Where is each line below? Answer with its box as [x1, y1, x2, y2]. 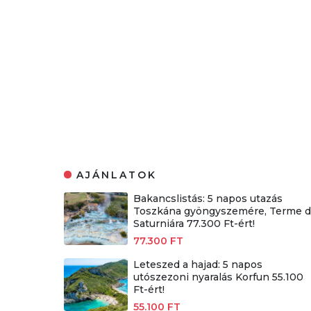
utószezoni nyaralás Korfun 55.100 [133, 271, 303, 284]
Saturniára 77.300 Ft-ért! [133, 217, 255, 230]
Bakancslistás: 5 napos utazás [133, 192, 283, 205]
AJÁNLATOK [76, 168, 158, 181]
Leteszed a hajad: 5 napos [133, 258, 262, 271]
